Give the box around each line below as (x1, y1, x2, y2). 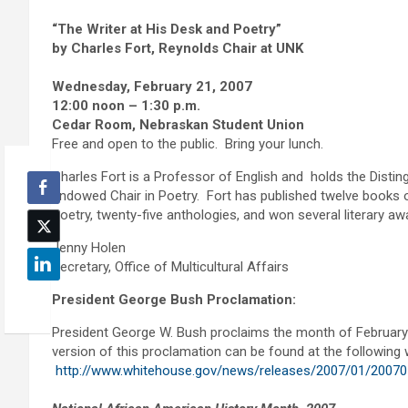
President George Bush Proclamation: (52, 291, 296, 309)
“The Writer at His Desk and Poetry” (52, 21, 281, 38)
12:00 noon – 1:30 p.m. (52, 97, 200, 115)
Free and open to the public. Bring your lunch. (52, 136, 323, 153)
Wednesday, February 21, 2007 (52, 78, 252, 96)
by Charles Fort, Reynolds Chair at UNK (52, 40, 303, 57)
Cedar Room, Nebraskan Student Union (52, 117, 304, 134)
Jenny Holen (52, 240, 126, 257)
